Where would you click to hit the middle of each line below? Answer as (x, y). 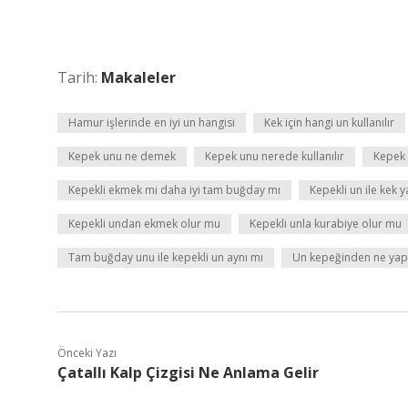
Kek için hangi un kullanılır (329, 122)
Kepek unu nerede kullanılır (275, 156)
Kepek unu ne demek (122, 156)
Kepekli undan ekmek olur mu (144, 224)
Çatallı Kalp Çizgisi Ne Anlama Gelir (188, 372)
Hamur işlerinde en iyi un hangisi (152, 122)
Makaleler (138, 77)
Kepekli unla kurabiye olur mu (326, 224)
